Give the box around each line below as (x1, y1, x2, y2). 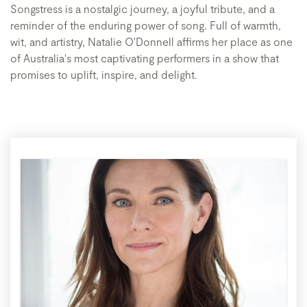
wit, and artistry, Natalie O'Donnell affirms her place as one (10, 35, 293, 48)
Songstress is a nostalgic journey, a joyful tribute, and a (10, 2, 275, 15)
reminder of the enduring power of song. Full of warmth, (10, 19, 281, 32)
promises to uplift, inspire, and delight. (10, 68, 197, 81)
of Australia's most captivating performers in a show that (10, 51, 279, 64)
